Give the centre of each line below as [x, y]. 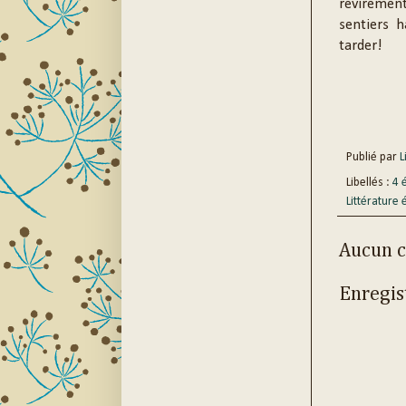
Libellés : [369, 182]
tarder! [360, 46]
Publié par [372, 157]
